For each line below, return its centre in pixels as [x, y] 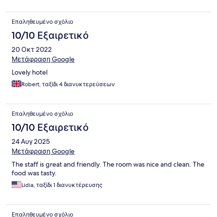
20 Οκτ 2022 [32, 50]
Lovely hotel [30, 72]
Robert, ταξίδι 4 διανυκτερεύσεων [68, 85]
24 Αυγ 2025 [31, 142]
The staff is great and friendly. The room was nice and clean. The [108, 164]
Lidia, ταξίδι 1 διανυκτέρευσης [62, 185]
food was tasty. [34, 173]
